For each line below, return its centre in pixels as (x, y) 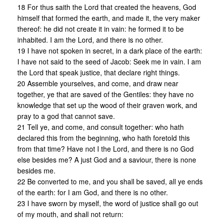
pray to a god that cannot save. (66, 116)
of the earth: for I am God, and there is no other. (93, 193)
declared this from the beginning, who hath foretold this (104, 138)
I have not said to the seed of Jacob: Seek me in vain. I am (109, 62)
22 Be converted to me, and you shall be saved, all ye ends (110, 182)
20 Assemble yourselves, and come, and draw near (98, 83)
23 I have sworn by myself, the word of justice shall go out (108, 203)
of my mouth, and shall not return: (70, 214)
